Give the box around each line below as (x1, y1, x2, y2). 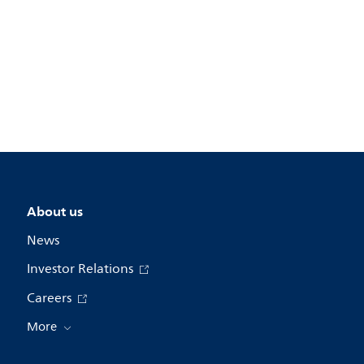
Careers (26, 288, 75, 309)
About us (26, 200, 83, 223)
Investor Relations (26, 258, 136, 279)
